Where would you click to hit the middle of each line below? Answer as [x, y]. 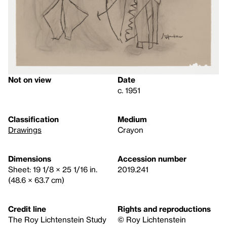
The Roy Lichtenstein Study [57, 219]
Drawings [25, 129]
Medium [132, 119]
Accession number [152, 158]
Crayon [130, 129]
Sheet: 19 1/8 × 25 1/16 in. [53, 169]
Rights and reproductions [164, 209]
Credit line [27, 209]
